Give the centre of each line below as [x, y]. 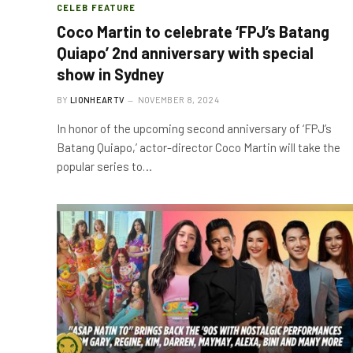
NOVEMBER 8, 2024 [178, 100]
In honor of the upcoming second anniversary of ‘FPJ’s [194, 128]
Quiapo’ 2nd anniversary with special [185, 53]
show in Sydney [110, 74]
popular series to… [104, 166]
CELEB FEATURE [97, 7]
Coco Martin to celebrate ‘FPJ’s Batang [193, 32]
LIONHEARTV [98, 100]
